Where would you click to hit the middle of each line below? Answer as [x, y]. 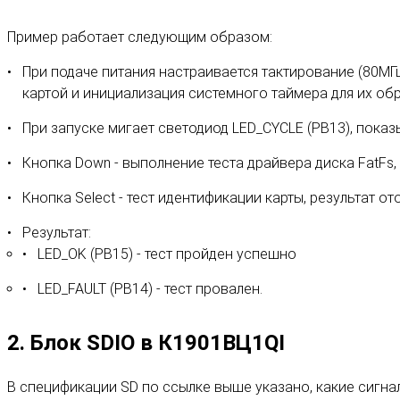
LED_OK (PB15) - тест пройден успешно [167, 254]
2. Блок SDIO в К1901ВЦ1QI [146, 342]
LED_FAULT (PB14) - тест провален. [150, 288]
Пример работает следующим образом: [140, 37]
